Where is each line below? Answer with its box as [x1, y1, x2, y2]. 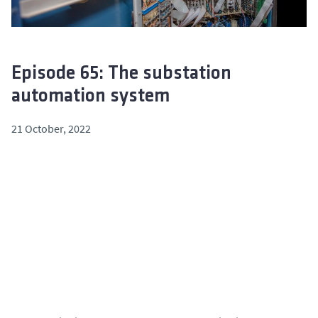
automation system [11, 87, 170, 106]
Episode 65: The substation [11, 64, 231, 84]
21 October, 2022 [11, 121, 91, 136]
